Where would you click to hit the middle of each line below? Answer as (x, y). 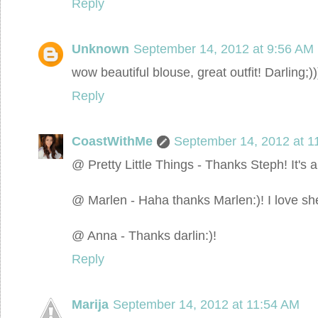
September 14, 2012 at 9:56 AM (224, 48)
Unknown (100, 48)
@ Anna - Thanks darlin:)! (144, 235)
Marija (90, 304)
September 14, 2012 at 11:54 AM (206, 304)
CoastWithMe (112, 141)
